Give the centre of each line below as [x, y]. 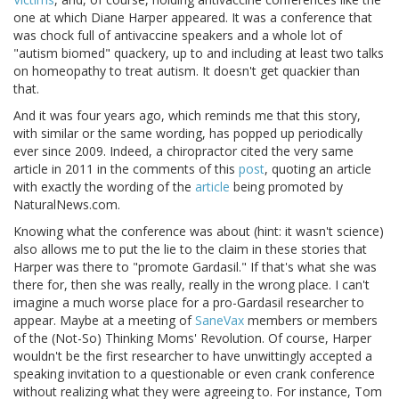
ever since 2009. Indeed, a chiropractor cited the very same [183, 151]
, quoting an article [318, 169]
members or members [311, 321]
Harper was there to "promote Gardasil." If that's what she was [195, 267]
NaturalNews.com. [67, 205]
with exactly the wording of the [104, 187]
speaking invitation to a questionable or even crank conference [194, 374]
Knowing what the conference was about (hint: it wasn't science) [199, 232]
